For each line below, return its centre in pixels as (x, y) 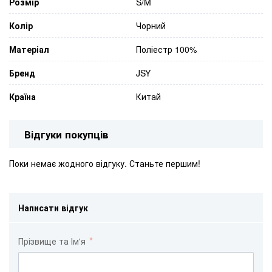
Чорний (151, 25)
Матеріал (29, 49)
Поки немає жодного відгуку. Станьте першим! (105, 164)
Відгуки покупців (66, 134)
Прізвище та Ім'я (53, 241)
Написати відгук (53, 208)
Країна (22, 96)
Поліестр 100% (166, 49)
